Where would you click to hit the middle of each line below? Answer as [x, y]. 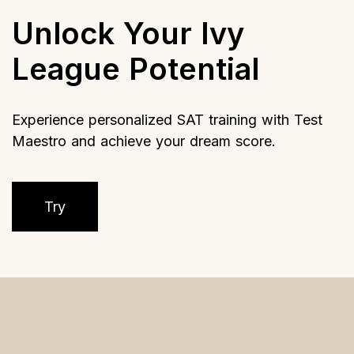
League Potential [136, 69]
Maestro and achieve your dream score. [144, 141]
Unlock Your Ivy [128, 33]
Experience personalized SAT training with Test [167, 120]
